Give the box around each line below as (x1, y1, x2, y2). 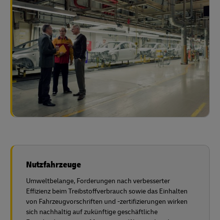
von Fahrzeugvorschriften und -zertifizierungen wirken (26, 197, 188, 206)
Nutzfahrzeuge (26, 159, 81, 170)
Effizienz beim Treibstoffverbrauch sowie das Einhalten (26, 187, 188, 195)
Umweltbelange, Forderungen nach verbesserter (26, 176, 170, 185)
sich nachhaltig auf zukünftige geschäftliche (26, 207, 158, 216)
